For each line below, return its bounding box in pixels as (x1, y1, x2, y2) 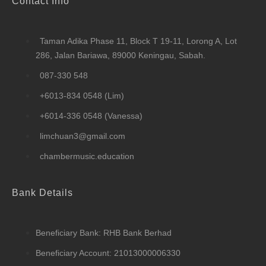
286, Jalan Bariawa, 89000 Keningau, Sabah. (36, 50, 205, 60)
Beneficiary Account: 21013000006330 (36, 248, 180, 258)
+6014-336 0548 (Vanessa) (40, 110, 142, 121)
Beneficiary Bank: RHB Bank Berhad (36, 227, 172, 237)
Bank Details (12, 187, 73, 198)
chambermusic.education (40, 151, 134, 161)
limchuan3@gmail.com (40, 131, 125, 141)
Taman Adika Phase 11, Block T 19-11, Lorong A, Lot (40, 36, 237, 46)
